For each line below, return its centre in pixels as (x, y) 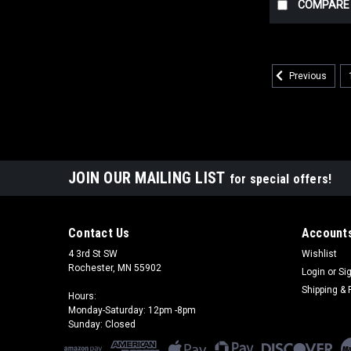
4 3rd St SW (93, 254)
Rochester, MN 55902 (115, 268)
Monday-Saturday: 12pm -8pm (132, 311)
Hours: (82, 297)
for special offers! (280, 179)
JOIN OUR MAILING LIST (149, 178)
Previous (307, 76)
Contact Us (99, 233)
